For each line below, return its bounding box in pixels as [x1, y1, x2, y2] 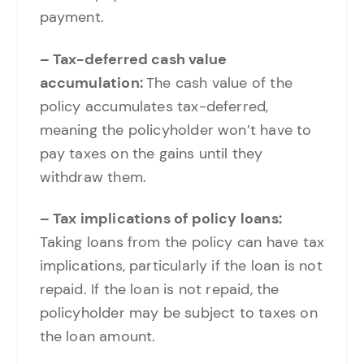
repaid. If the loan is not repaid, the [39, 279, 279, 300]
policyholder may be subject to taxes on [39, 303, 318, 323]
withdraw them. [39, 167, 147, 187]
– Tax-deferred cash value [39, 49, 227, 69]
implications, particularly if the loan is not [39, 256, 323, 276]
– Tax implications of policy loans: [39, 209, 282, 229]
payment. [39, 6, 104, 27]
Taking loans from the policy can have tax [39, 232, 325, 253]
